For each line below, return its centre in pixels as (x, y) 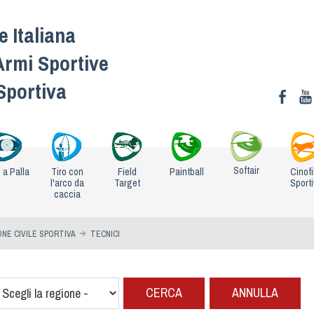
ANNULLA (255, 293)
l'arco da (67, 183)
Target (127, 183)
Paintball (186, 171)
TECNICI (105, 234)
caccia (67, 194)
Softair (247, 171)
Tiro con (67, 171)
